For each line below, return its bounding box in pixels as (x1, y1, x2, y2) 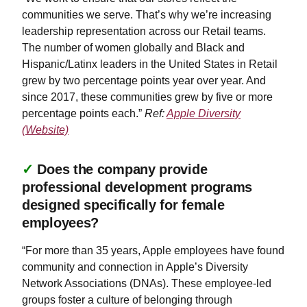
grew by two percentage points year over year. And (22, 75, 266, 86)
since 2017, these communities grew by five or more (22, 91, 273, 103)
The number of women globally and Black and (22, 42, 245, 53)
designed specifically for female (22, 197, 225, 212)
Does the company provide (37, 162, 208, 177)
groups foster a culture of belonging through (22, 294, 232, 306)
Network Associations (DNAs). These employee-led (22, 278, 271, 289)
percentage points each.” (22, 108, 145, 119)
